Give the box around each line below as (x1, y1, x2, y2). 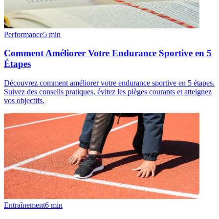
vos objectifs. (4, 96, 44, 105)
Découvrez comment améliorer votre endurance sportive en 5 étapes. (4, 79, 215, 88)
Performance (4, 30, 43, 39)
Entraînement (4, 201, 45, 210)
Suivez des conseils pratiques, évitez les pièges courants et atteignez (4, 88, 212, 96)
